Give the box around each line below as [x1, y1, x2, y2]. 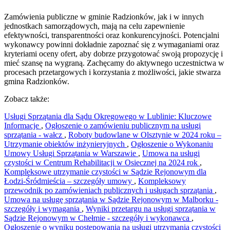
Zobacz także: [4, 94, 49, 104]
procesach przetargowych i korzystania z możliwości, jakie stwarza [4, 68, 221, 77]
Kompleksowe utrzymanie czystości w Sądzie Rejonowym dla [4, 167, 206, 177]
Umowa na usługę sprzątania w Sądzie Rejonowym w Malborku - [4, 195, 218, 204]
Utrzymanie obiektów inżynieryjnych [4, 140, 127, 149]
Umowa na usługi [142, 149, 200, 158]
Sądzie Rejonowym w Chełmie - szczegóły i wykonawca [4, 214, 191, 223]
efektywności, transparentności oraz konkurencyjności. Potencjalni [4, 31, 219, 40]
